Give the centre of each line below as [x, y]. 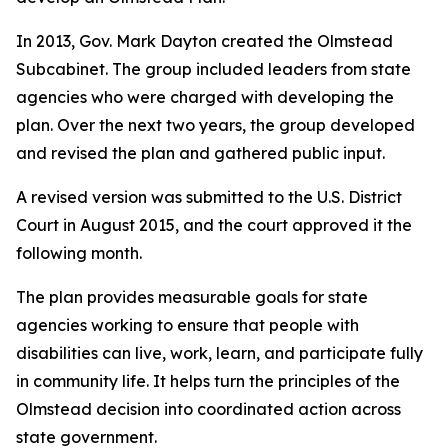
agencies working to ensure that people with [187, 325]
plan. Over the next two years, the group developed [215, 125]
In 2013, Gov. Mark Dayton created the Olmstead [204, 41]
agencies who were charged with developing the [205, 97]
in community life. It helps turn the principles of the [208, 381]
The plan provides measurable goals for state [192, 297]
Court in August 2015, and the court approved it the [214, 225]
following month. [79, 253]
